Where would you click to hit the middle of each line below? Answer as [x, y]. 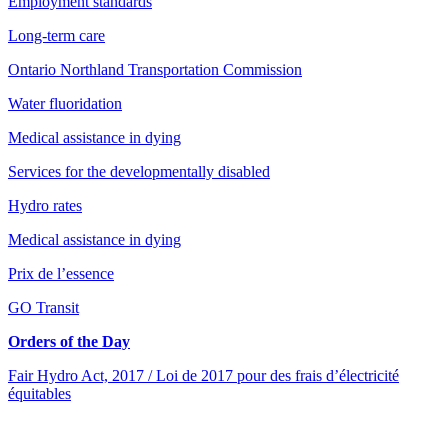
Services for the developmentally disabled [139, 171]
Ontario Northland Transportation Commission [155, 69]
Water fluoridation [65, 103]
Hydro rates [45, 205]
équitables [39, 393]
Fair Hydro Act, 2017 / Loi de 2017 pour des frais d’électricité [203, 375]
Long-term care [56, 35]
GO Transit [43, 307]
